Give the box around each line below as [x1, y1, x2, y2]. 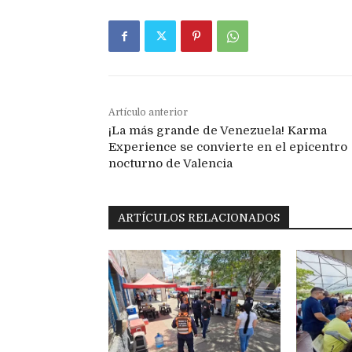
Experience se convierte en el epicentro [108, 140, 347, 155]
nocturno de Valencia [108, 156, 233, 171]
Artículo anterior [108, 107, 188, 119]
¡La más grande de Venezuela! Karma [108, 123, 327, 138]
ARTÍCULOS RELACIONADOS [118, 211, 280, 225]
